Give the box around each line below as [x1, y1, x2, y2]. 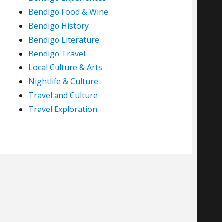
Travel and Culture [28, 90, 98, 101]
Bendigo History [28, 20, 89, 32]
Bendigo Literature [28, 34, 99, 46]
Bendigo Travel [28, 48, 85, 59]
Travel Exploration [28, 104, 97, 115]
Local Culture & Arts [28, 62, 102, 73]
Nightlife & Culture [28, 76, 98, 87]
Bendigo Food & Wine [28, 6, 108, 18]
